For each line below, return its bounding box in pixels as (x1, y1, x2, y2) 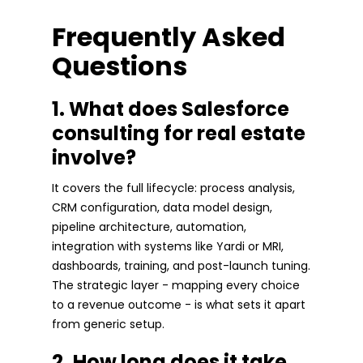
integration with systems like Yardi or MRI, (52, 237, 284, 254)
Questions (52, 47, 187, 84)
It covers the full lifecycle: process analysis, (52, 179, 295, 196)
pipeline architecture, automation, (52, 218, 246, 235)
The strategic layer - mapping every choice (52, 276, 300, 293)
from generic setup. (52, 315, 164, 332)
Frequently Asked (52, 18, 285, 55)
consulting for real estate (52, 119, 305, 147)
